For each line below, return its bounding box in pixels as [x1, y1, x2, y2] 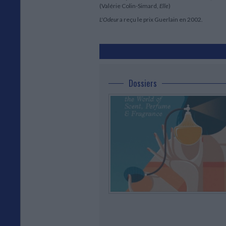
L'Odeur [99, 15, 119, 23]
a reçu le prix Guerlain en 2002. [119, 15, 203, 23]
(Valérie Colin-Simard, [99, 2, 159, 10]
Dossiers [129, 76, 157, 89]
